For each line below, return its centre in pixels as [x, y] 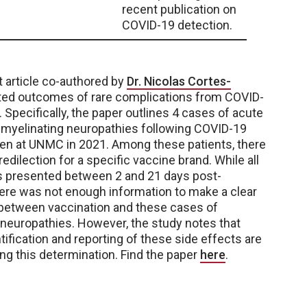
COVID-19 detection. [177, 25]
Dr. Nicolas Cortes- [179, 81]
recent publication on [179, 9]
